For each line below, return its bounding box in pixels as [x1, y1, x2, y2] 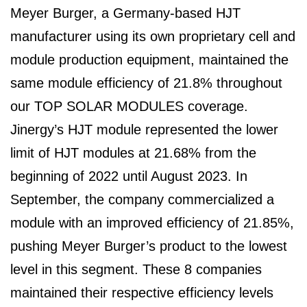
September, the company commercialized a [10, 192, 274, 208]
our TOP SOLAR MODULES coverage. [10, 99, 248, 114]
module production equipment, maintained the [10, 52, 288, 68]
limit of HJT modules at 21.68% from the [10, 145, 256, 161]
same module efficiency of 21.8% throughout [10, 75, 282, 91]
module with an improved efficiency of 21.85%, [10, 215, 294, 231]
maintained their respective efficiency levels [10, 285, 273, 301]
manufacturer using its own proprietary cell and [10, 29, 295, 45]
